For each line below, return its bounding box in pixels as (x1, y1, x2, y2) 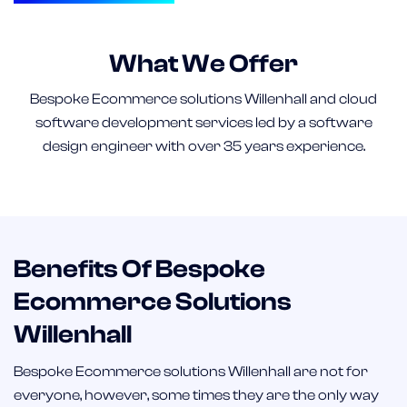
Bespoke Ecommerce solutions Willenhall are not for (14, 363, 368, 381)
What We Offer (109, 48, 298, 78)
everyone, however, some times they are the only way (14, 387, 379, 404)
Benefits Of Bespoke (14, 254, 265, 284)
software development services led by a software (35, 114, 372, 131)
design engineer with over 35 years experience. (42, 137, 365, 154)
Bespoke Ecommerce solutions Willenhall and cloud (30, 90, 377, 107)
